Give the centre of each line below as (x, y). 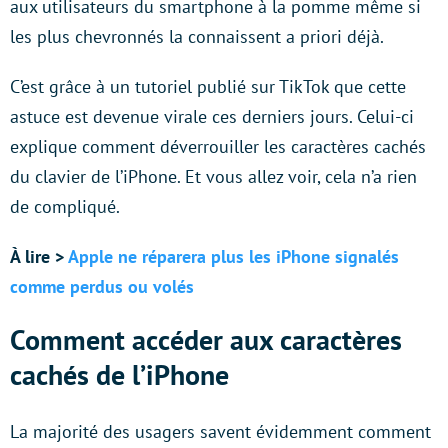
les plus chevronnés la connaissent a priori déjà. (197, 37)
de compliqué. (65, 207)
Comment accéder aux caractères (206, 340)
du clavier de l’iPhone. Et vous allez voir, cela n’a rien (213, 177)
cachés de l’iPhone (119, 375)
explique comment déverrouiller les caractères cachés (218, 147)
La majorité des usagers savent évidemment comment (220, 432)
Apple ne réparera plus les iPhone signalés (233, 257)
